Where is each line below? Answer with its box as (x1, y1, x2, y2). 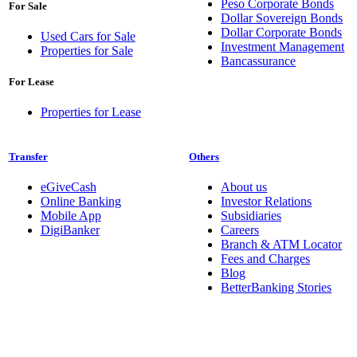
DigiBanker (40, 222, 100, 237)
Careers (221, 222, 260, 237)
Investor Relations (221, 194, 312, 208)
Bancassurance (221, 53, 296, 68)
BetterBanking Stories (221, 280, 332, 294)
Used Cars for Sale (40, 29, 135, 44)
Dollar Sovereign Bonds (221, 10, 343, 25)
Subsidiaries (221, 208, 282, 222)
